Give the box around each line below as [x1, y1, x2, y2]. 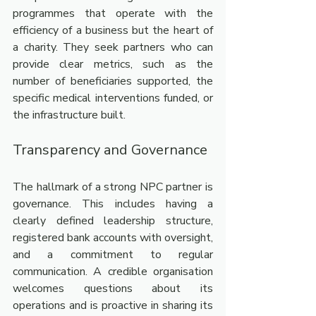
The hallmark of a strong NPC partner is [13, 179, 213, 195]
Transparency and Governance [13, 140, 207, 159]
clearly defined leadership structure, [13, 213, 213, 229]
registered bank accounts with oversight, [13, 230, 213, 245]
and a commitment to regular [13, 247, 213, 262]
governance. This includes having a [13, 196, 213, 212]
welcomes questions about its [13, 281, 213, 296]
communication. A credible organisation [13, 264, 213, 279]
